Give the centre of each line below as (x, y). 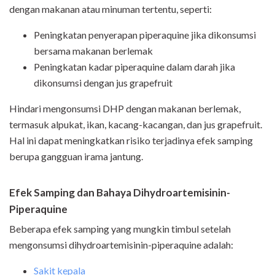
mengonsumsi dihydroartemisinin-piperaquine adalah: (121, 245)
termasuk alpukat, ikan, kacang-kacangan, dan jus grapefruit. (136, 125)
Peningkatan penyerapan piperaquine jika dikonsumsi (145, 35)
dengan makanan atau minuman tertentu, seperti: (110, 9)
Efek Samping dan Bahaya (70, 193)
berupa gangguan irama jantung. (76, 157)
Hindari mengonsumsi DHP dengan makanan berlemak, (125, 109)
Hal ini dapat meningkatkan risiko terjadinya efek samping (131, 141)
